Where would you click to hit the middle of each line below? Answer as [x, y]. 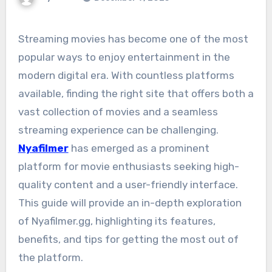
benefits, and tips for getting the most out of [128, 240]
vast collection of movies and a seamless [118, 112]
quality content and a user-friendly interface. [128, 185]
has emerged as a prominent [139, 148]
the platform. [50, 258]
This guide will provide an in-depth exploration [130, 203]
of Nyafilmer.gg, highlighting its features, [117, 221]
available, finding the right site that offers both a [136, 94]
